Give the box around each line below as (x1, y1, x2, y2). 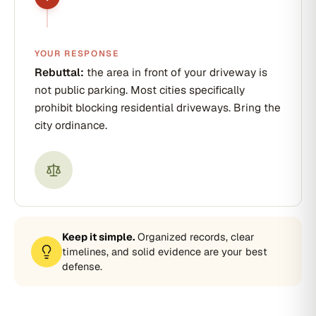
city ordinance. (35, 118, 107, 133)
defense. (62, 260, 102, 273)
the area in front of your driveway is (84, 65, 267, 80)
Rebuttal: (35, 65, 84, 80)
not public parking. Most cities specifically (35, 83, 245, 97)
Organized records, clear (135, 230, 255, 243)
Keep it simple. (62, 230, 135, 243)
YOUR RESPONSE (35, 48, 119, 59)
